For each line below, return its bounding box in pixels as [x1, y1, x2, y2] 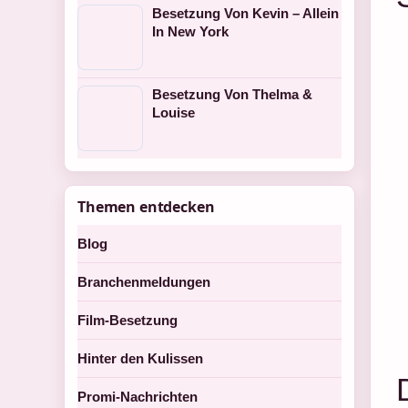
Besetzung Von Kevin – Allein [152, 5, 339, 21]
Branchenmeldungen [77, 274, 210, 290]
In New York [152, 24, 229, 39]
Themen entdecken [77, 197, 215, 217]
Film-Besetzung [77, 312, 178, 328]
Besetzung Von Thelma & [152, 87, 312, 102]
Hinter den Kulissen [77, 351, 203, 366]
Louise [152, 105, 195, 120]
